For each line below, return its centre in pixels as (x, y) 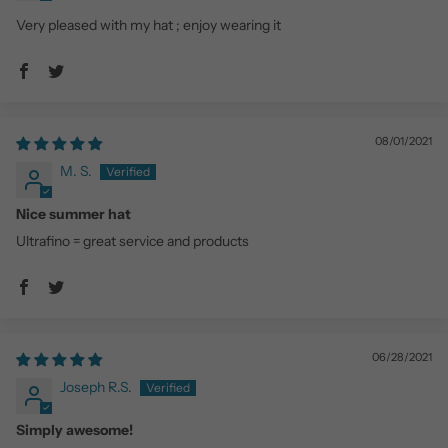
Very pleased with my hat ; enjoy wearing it (148, 25)
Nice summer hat (73, 214)
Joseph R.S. (96, 387)
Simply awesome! (74, 430)
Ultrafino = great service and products (132, 241)
